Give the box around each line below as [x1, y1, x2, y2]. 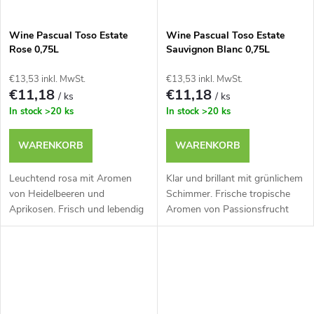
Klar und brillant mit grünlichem [165, 171, 303, 185]
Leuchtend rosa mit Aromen [9, 171, 132, 185]
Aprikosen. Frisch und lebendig [9, 202, 144, 216]
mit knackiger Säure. [9, 217, 97, 231]
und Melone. [165, 217, 219, 231]
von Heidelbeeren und [9, 186, 104, 200]
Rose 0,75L [9, 42, 59, 56]
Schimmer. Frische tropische [165, 186, 290, 200]
